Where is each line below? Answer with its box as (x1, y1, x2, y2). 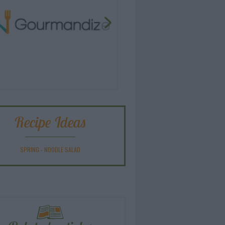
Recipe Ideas (14, 113, 86, 132)
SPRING (20, 145, 39, 154)
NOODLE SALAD (44, 145, 80, 154)
